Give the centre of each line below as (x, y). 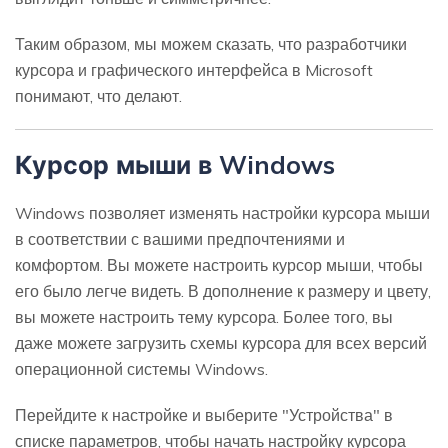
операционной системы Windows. (141, 369)
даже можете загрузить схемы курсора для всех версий (221, 343)
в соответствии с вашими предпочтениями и (180, 239)
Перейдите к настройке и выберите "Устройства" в (204, 415)
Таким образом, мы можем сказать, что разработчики (211, 44)
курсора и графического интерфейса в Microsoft (194, 70)
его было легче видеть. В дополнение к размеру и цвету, (223, 291)
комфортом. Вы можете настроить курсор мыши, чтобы (219, 265)
